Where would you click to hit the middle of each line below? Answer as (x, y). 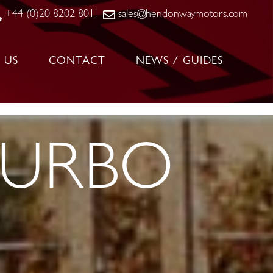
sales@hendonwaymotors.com (183, 15)
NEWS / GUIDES (179, 62)
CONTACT (77, 62)
